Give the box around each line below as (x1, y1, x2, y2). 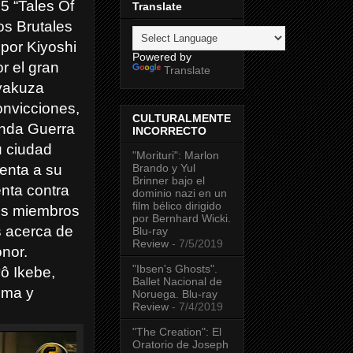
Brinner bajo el (132, 174, 205, 188)
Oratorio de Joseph (132, 338, 229, 351)
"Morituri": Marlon (132, 149, 219, 162)
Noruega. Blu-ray (132, 288, 217, 301)
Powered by (132, 50, 191, 63)
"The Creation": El (132, 325, 221, 339)
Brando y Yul (132, 162, 195, 175)
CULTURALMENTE (132, 112, 231, 125)
